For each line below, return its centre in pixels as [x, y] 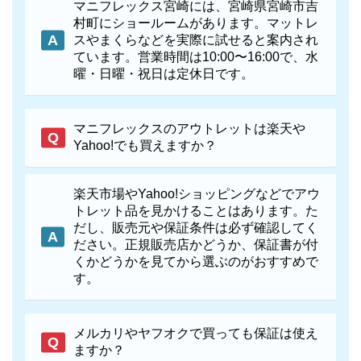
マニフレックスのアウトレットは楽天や [189, 128]
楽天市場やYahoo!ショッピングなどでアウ [197, 193]
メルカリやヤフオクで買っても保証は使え [196, 333]
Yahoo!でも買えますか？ [145, 145]
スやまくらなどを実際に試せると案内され [196, 39]
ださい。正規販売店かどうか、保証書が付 [196, 244]
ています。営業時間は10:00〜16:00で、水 [196, 56]
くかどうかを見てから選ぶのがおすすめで [196, 261]
